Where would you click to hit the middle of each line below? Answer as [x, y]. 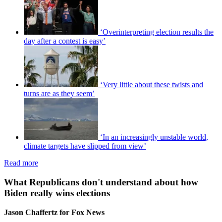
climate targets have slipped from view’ [85, 146]
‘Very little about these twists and [152, 85]
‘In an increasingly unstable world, [154, 137]
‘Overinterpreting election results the [157, 32]
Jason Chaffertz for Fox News [54, 212]
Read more [21, 163]
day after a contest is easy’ [65, 41]
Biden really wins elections [57, 193]
